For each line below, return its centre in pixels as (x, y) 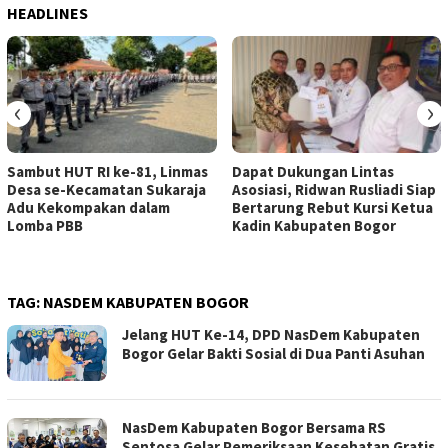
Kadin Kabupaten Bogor (313, 226)
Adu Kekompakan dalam (88, 208)
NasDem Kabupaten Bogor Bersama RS (254, 428)
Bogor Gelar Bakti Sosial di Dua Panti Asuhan (273, 354)
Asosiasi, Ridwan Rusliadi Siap (333, 190)
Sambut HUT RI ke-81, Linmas (107, 172)
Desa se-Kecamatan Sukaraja (106, 190)
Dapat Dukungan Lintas (312, 172)
